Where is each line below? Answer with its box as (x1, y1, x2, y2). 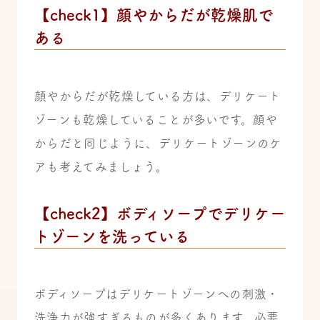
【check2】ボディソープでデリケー (34, 205, 286, 221)
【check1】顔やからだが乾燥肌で (34, 6, 274, 23)
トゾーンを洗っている (34, 228, 190, 244)
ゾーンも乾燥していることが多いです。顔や (34, 113, 278, 126)
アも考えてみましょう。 (34, 160, 169, 173)
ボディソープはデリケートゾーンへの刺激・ (34, 288, 279, 301)
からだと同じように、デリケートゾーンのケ (34, 136, 282, 149)
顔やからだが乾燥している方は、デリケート (34, 89, 281, 102)
